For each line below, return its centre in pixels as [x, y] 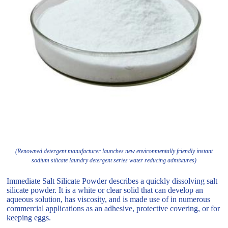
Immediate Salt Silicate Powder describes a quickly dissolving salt [112, 181]
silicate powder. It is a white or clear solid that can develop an [105, 190]
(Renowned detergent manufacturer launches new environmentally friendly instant [114, 151]
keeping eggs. [29, 218]
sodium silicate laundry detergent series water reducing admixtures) [114, 161]
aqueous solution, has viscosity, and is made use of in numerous [109, 199]
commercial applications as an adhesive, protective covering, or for [113, 209]
